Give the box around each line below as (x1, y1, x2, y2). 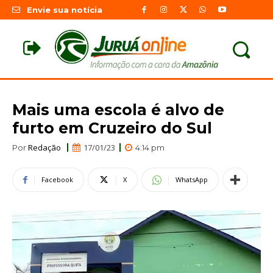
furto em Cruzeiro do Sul (12, 118, 212, 137)
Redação (28, 141, 61, 153)
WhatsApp (175, 175, 208, 185)
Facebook (41, 175, 73, 185)
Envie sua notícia (27, 5, 102, 15)
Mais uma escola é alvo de (12, 100, 224, 119)
